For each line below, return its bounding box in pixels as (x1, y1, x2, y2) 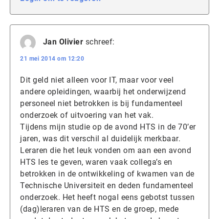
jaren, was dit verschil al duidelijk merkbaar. (20, 133, 180, 143)
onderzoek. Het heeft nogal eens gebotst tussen (20, 192, 195, 202)
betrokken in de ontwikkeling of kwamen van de (20, 169, 195, 178)
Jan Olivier (43, 37, 83, 46)
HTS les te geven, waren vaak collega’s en (20, 157, 173, 167)
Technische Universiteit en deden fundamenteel (20, 180, 194, 190)
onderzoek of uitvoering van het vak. (20, 110, 153, 120)
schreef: (85, 37, 115, 46)
